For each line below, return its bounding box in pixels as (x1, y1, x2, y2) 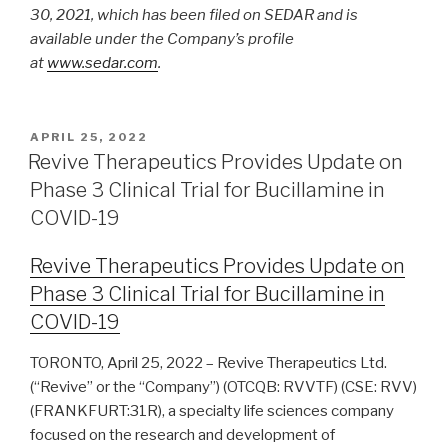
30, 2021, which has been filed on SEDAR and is (30, 6, 358, 25)
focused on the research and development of (30, 426, 335, 445)
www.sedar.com (47, 54, 158, 73)
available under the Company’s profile (30, 30, 294, 49)
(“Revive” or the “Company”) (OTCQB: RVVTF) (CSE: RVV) (30, 378, 417, 397)
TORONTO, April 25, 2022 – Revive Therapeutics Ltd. (30, 354, 387, 373)
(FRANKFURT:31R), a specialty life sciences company (30, 402, 394, 421)
